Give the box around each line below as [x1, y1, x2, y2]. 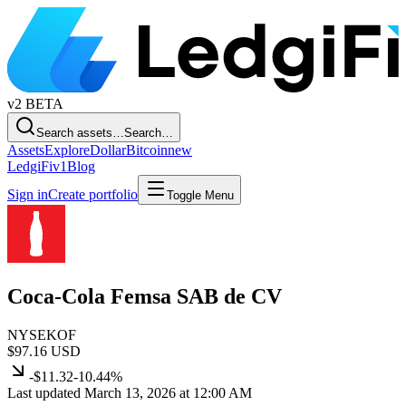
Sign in [7, 187, 48, 203]
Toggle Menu [167, 188, 234, 203]
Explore [44, 142, 90, 159]
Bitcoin [126, 142, 168, 159]
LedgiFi [7, 159, 53, 175]
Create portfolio [48, 187, 138, 203]
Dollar [90, 142, 126, 159]
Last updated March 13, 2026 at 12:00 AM [7, 385, 252, 401]
